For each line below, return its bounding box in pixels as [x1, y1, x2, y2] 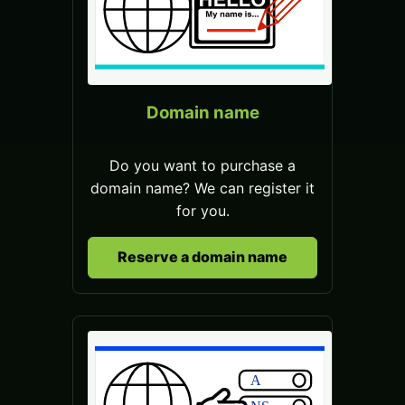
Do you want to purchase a [109, 155, 296, 174]
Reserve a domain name [118, 248, 287, 267]
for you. [175, 201, 230, 220]
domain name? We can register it [90, 178, 315, 197]
